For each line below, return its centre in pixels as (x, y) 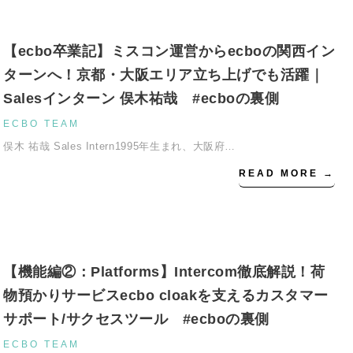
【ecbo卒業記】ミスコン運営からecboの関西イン (169, 51)
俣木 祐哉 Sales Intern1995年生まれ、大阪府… (120, 146)
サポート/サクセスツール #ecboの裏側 (136, 319)
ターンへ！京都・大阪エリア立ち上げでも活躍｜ (163, 75)
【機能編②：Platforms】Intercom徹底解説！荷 (164, 272)
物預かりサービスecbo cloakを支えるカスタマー (166, 295)
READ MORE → (287, 173)
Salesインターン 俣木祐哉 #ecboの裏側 (141, 98)
